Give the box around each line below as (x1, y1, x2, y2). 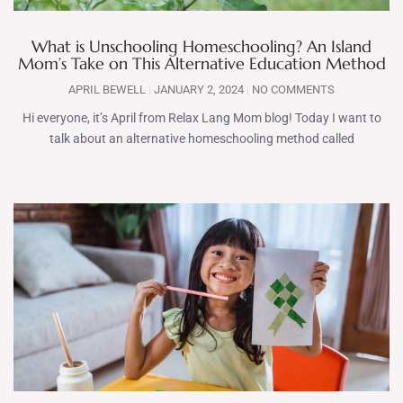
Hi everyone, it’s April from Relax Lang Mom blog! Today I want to (22, 111, 381, 125)
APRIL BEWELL (68, 83, 148, 96)
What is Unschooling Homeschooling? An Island (31, 36, 372, 57)
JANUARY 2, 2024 (151, 83, 246, 96)
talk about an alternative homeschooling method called (49, 131, 354, 146)
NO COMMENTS (249, 83, 335, 96)
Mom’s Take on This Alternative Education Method (17, 53, 386, 74)
